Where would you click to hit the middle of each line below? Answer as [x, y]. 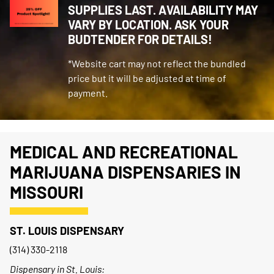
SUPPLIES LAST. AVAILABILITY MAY [163, 10]
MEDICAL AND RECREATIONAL [124, 152]
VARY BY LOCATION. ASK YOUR [148, 24]
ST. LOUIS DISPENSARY [67, 231]
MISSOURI [46, 192]
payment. [87, 93]
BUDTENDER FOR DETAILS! [140, 39]
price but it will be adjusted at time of [147, 78]
